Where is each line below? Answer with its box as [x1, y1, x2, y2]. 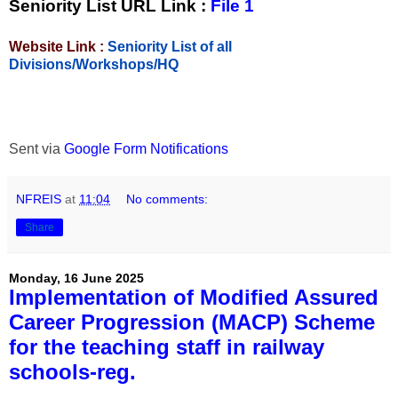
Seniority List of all [107, 38, 232, 54]
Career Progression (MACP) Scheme [9, 310, 375, 335]
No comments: [126, 192, 209, 207]
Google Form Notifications [64, 141, 228, 157]
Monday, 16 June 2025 [9, 271, 144, 286]
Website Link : [9, 38, 107, 54]
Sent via [9, 141, 64, 157]
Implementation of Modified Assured [9, 285, 378, 310]
